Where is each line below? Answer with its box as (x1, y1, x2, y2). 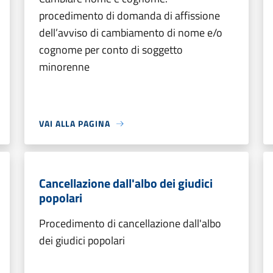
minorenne (39, 58, 90, 75)
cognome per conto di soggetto (39, 41, 183, 58)
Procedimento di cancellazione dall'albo (39, 215, 221, 232)
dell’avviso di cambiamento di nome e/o (39, 24, 222, 41)
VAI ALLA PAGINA (39, 117, 110, 130)
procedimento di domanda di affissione (39, 7, 220, 24)
